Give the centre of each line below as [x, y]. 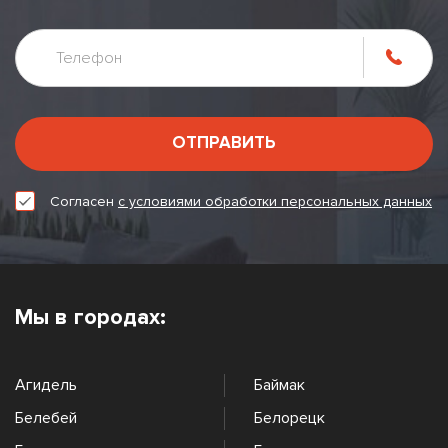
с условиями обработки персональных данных [275, 201]
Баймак [279, 384]
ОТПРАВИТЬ [224, 142]
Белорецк [289, 417]
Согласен [84, 201]
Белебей [46, 417]
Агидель [46, 384]
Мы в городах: [90, 317]
